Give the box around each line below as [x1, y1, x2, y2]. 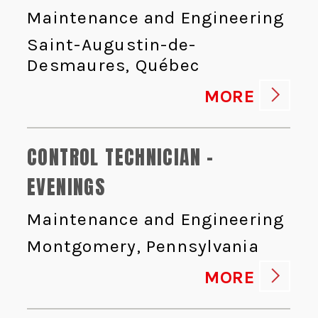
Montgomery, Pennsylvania [27, 236, 259, 257]
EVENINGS [27, 172, 106, 202]
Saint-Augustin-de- [27, 34, 197, 55]
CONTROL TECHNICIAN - [27, 142, 214, 172]
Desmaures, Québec [27, 55, 200, 76]
